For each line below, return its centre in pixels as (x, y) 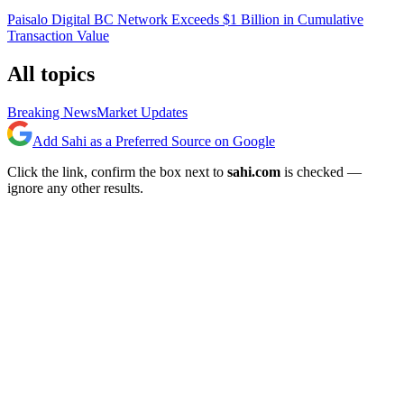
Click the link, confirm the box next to (117, 172)
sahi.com (254, 172)
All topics (51, 74)
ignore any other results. (75, 188)
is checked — (321, 172)
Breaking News (52, 113)
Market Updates (142, 113)
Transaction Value (58, 36)
